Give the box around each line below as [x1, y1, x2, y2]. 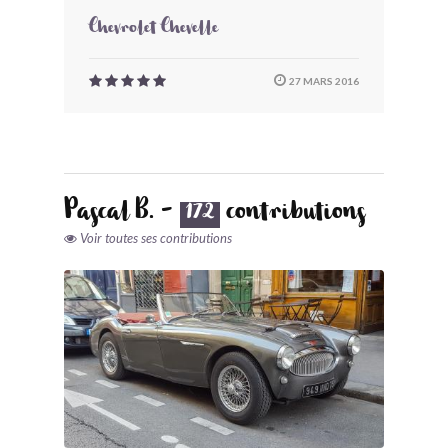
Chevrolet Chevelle [89, 22, 218, 39]
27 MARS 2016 [287, 75, 359, 88]
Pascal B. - [64, 204, 180, 227]
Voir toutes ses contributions [80, 230, 232, 247]
